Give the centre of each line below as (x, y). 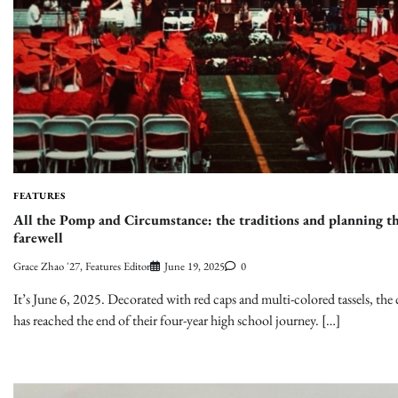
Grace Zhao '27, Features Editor (82, 267)
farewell (38, 237)
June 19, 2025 (195, 267)
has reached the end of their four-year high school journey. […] (177, 321)
